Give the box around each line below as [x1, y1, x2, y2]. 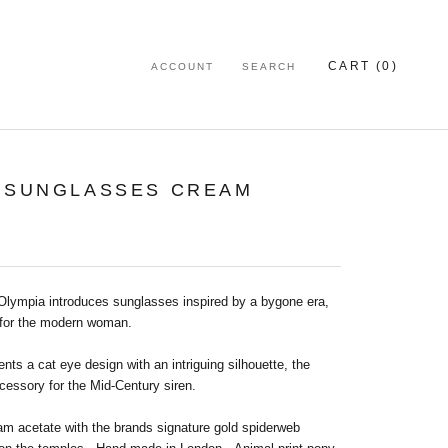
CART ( [327, 58, 383, 73]
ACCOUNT [150, 60, 214, 72]
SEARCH [241, 60, 296, 72]
